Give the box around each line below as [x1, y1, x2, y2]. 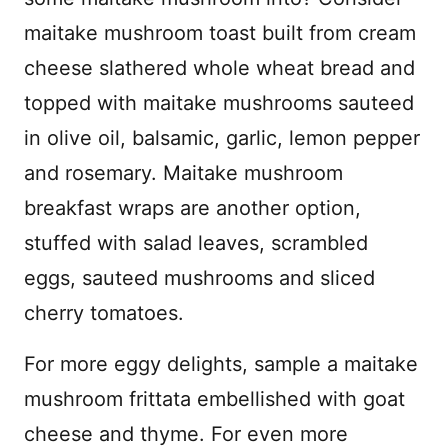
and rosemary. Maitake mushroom [24, 161, 343, 185]
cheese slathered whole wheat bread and [24, 56, 415, 80]
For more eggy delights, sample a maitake [24, 352, 418, 376]
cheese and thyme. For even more [24, 422, 348, 446]
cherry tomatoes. [24, 301, 184, 325]
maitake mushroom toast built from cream [24, 21, 416, 45]
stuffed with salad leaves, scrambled [24, 231, 368, 255]
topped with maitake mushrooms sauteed [24, 91, 414, 115]
